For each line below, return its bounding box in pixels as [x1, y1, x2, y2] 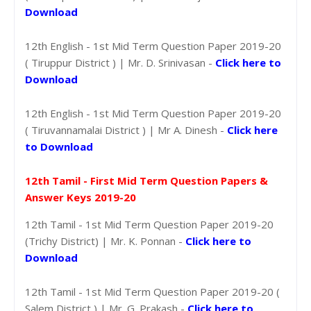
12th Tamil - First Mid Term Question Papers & [25, 173, 268, 187]
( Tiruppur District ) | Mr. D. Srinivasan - [25, 55, 215, 69]
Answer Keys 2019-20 [25, 190, 136, 204]
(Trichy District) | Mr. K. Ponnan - [25, 233, 185, 248]
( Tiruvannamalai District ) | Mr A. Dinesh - [25, 122, 227, 137]
